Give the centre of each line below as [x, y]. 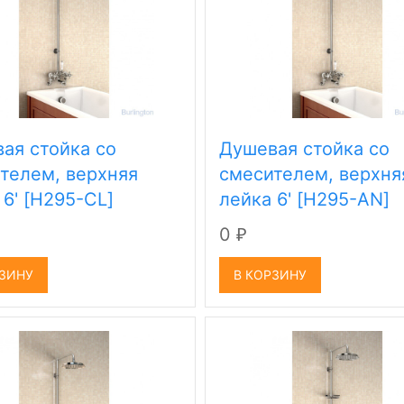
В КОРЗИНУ [271, 275]
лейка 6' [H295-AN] [305, 199]
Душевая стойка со [305, 149]
